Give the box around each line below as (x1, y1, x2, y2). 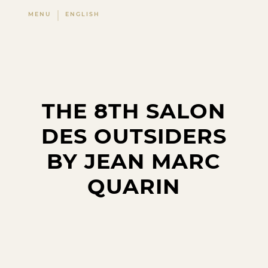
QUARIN (87, 173, 181, 199)
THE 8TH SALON (42, 98, 226, 124)
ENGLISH (65, 11, 100, 17)
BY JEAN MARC (47, 148, 221, 174)
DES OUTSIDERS (41, 123, 227, 149)
